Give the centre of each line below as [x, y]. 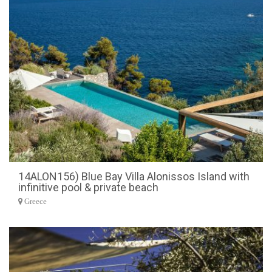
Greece [35, 201]
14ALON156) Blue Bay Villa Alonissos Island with [134, 176]
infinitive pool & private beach [88, 187]
